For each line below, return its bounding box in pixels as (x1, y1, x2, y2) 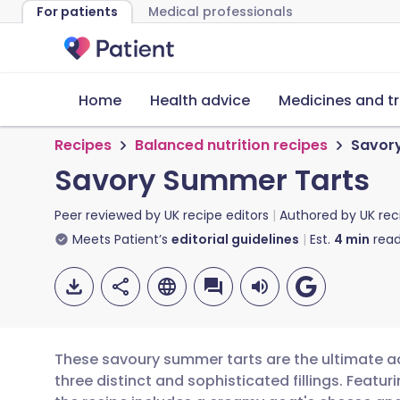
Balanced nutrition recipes (135, 135, 328, 155)
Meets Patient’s (72, 230, 168, 248)
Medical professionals (148, 3, 293, 21)
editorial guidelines (171, 230, 299, 248)
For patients (37, 3, 118, 21)
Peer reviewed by (54, 206, 164, 224)
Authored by (279, 206, 360, 224)
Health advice (150, 90, 250, 111)
